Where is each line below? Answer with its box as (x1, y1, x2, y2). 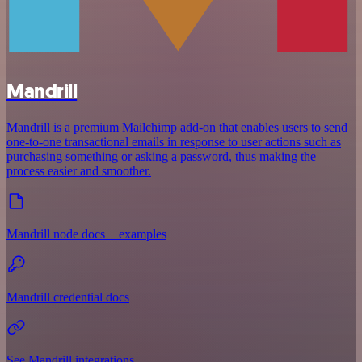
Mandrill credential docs (6, 289, 129, 304)
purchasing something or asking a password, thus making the (6, 149, 316, 163)
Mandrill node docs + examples (6, 226, 166, 241)
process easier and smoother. (6, 163, 151, 178)
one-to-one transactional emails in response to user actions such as (6, 134, 341, 149)
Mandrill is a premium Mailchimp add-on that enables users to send (6, 120, 347, 134)
